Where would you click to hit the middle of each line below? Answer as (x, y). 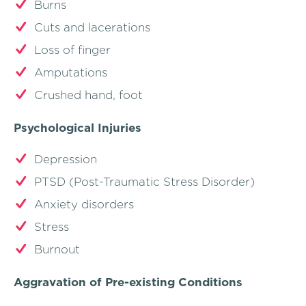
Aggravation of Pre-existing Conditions (128, 282)
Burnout (57, 249)
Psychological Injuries (78, 128)
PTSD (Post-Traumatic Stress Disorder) (144, 181)
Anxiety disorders (84, 204)
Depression (66, 159)
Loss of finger (72, 50)
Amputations (71, 73)
